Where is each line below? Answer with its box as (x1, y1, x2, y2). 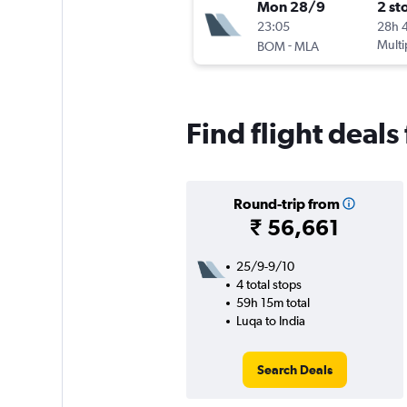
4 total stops (235, 277, 302, 293)
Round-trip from (233, 195, 340, 213)
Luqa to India (235, 313, 305, 329)
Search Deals (256, 362, 333, 378)
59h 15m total (235, 295, 310, 311)
